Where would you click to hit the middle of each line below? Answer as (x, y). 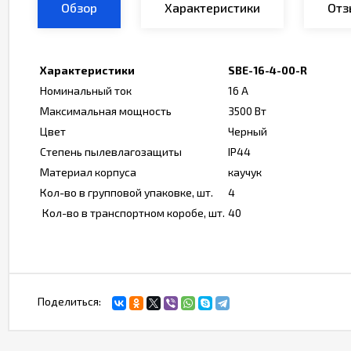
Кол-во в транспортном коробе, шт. (132, 213)
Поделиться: (69, 301)
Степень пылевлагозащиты (111, 152)
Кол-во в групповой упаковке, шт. (127, 192)
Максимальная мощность (106, 111)
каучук (245, 172)
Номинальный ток (86, 90)
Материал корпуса (88, 172)
